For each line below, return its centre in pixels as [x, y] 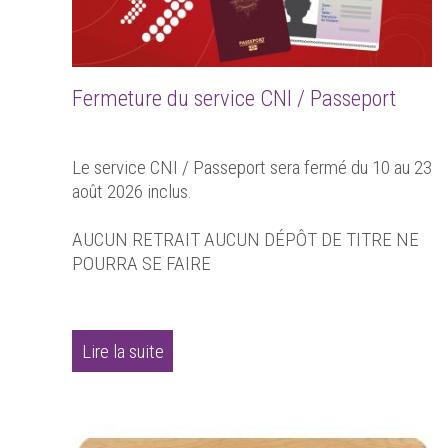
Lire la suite [122, 351]
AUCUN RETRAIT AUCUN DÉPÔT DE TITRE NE [245, 240]
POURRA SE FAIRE [141, 264]
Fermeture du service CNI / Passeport [234, 98]
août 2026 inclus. [132, 192]
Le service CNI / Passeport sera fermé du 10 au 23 [252, 168]
